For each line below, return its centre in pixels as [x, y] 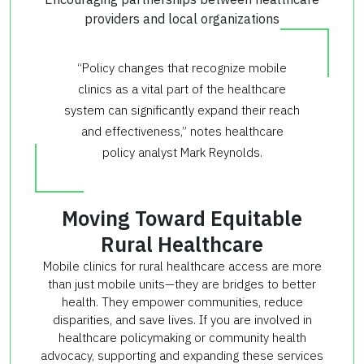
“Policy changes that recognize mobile [182, 67]
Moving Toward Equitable [182, 218]
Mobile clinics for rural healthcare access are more [182, 266]
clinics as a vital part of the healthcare [182, 89]
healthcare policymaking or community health [182, 337]
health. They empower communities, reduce [182, 301]
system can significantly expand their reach [182, 110]
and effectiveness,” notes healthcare [182, 131]
